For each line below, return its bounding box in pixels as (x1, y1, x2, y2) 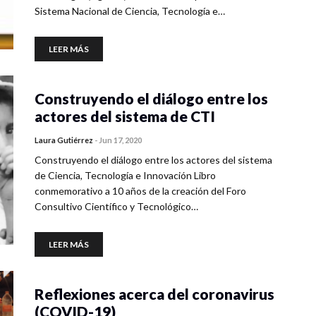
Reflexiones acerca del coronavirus (35, 285, 274, 303)
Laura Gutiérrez (35, 135, 93, 145)
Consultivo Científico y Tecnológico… (35, 200, 198, 212)
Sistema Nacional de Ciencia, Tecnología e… (35, 5, 225, 17)
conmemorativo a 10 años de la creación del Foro (35, 185, 246, 197)
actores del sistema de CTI (35, 107, 215, 125)
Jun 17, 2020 (99, 135, 142, 145)
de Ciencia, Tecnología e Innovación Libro (35, 169, 216, 181)
